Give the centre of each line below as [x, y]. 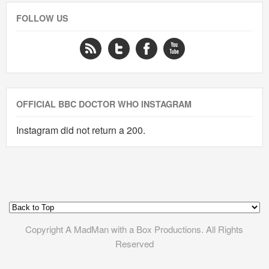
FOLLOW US [42, 18]
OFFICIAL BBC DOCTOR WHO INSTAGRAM [104, 104]
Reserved [134, 243]
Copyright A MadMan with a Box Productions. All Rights [134, 229]
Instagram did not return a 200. [81, 130]
